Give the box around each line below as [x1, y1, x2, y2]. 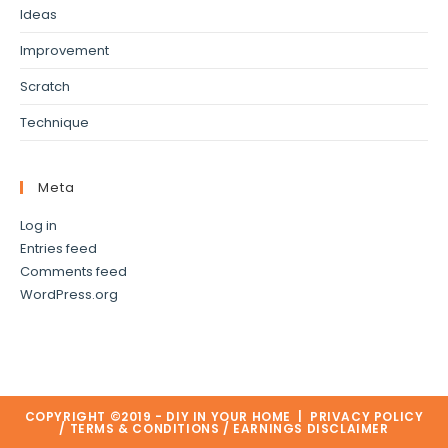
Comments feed [20, 262, 127, 282]
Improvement [20, 41, 109, 61]
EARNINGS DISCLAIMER [233, 420, 389, 438]
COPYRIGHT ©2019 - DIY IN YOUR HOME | [24, 408, 310, 426]
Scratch [20, 77, 70, 97]
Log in [20, 216, 57, 236]
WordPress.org [20, 285, 118, 305]
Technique [20, 113, 89, 133]
